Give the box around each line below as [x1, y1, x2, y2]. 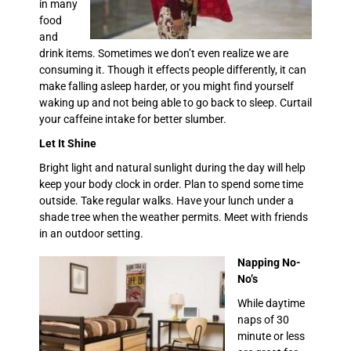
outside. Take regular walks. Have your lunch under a [39, 194, 294, 207]
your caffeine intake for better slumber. [39, 112, 226, 125]
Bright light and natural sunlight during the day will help [39, 161, 306, 174]
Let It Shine [39, 136, 96, 150]
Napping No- [237, 255, 301, 269]
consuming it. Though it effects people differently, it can [39, 63, 306, 76]
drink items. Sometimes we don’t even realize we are [39, 46, 288, 60]
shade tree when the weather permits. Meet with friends [39, 210, 308, 223]
